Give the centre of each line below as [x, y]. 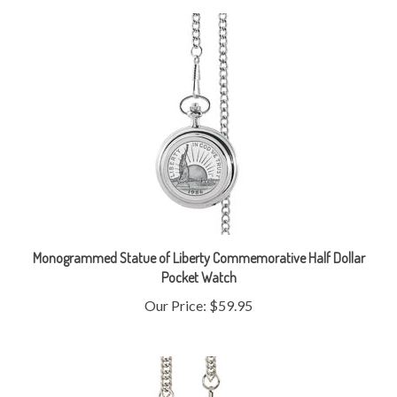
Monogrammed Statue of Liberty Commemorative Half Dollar [198, 234]
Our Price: [175, 281]
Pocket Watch [198, 253]
